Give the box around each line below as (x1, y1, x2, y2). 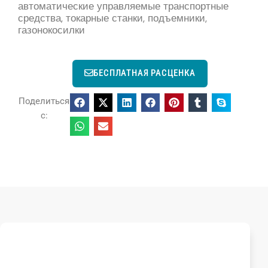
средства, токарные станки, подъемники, (18, 11, 207, 25)
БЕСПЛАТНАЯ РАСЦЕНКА (93, 67, 196, 78)
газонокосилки (18, 23, 85, 36)
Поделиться (19, 95, 70, 106)
